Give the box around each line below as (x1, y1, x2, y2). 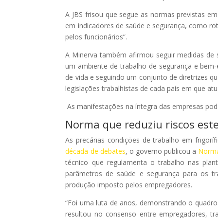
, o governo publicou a (125, 146, 199, 156)
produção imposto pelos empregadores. (65, 180, 193, 189)
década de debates (65, 146, 126, 156)
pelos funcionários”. (65, 32, 127, 41)
